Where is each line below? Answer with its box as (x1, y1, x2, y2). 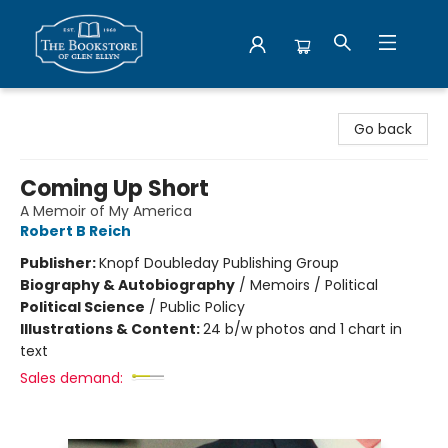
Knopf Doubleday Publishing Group (99, 253, 339, 273)
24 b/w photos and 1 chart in (203, 319, 402, 339)
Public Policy (160, 297, 245, 317)
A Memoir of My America (20, 201, 192, 221)
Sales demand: (20, 368, 123, 388)
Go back (354, 119, 412, 139)
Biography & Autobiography (20, 275, 235, 295)
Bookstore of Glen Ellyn (15, 97, 173, 117)
